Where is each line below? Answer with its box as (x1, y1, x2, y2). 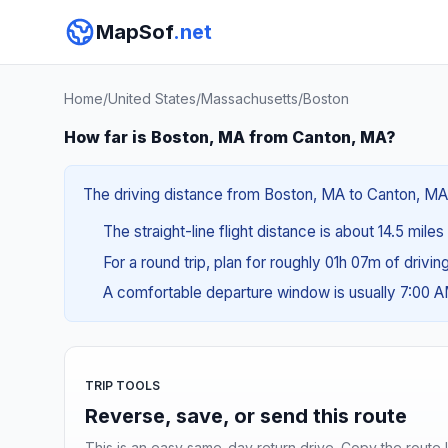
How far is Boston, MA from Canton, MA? (64, 127, 396, 147)
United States (108, 90, 196, 107)
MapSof (96, 20, 173, 44)
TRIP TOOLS (85, 377, 160, 393)
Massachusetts (201, 90, 298, 107)
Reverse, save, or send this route (85, 403, 407, 428)
